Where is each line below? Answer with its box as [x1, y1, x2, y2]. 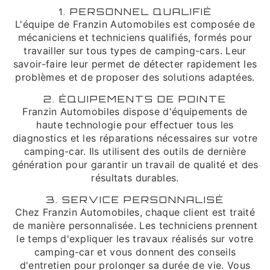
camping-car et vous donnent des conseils [34, 246, 236, 258]
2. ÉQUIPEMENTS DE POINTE [43, 93, 227, 105]
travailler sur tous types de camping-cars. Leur [24, 45, 246, 57]
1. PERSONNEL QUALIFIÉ [58, 5, 212, 17]
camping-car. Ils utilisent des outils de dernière [24, 145, 246, 157]
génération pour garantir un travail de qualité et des [11, 159, 259, 171]
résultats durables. [91, 172, 179, 184]
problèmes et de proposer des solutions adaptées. [15, 71, 255, 83]
